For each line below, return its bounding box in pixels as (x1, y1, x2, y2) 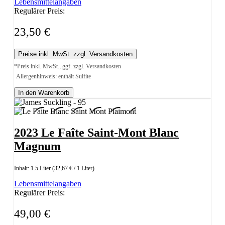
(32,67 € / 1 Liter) (52, 165, 94, 172)
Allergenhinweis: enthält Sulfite (16, 73, 91, 80)
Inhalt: (14, 165, 31, 172)
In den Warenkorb (18, 89, 69, 97)
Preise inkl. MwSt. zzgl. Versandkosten (18, 50, 133, 58)
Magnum (14, 140, 61, 153)
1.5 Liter (31, 165, 52, 172)
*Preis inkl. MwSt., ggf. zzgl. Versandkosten (14, 63, 121, 70)
